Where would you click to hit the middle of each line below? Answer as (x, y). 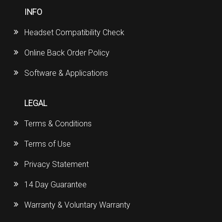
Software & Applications (66, 73)
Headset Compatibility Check (75, 33)
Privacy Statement (57, 165)
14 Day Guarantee (56, 185)
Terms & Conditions (58, 124)
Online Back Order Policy (67, 53)
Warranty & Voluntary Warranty (78, 205)
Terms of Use (48, 144)
